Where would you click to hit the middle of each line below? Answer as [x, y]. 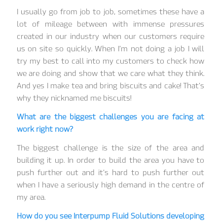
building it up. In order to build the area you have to [110, 160]
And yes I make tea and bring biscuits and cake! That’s [110, 86]
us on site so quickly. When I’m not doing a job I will [110, 49]
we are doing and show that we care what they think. [110, 74]
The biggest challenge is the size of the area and [110, 148]
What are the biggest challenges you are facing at [110, 117]
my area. [31, 197]
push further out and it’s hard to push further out [110, 172]
